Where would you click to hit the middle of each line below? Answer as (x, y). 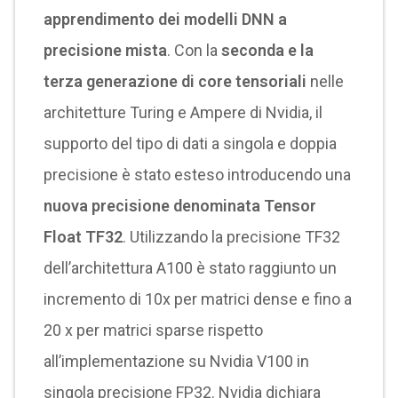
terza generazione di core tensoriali (175, 81)
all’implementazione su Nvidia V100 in (176, 361)
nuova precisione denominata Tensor (179, 206)
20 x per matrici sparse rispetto (153, 330)
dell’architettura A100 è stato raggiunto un (190, 268)
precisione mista (105, 50)
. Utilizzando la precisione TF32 (231, 237)
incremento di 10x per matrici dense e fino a (197, 299)
